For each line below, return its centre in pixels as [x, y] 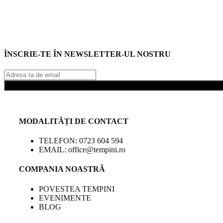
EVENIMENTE [65, 198]
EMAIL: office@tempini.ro [82, 150]
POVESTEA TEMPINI [77, 189]
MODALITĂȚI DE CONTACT [74, 121]
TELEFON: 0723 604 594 [81, 141]
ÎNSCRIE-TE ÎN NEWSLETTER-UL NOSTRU [87, 54]
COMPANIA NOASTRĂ [62, 169]
